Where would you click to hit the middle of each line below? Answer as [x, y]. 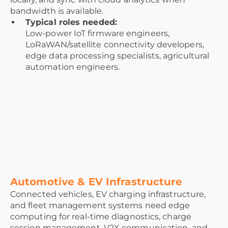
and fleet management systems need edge [100, 206]
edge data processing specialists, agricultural [118, 56]
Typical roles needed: [71, 22]
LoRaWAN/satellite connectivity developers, [115, 45]
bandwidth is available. [57, 11]
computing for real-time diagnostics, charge [101, 217]
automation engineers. [73, 67]
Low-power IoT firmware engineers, [97, 34]
